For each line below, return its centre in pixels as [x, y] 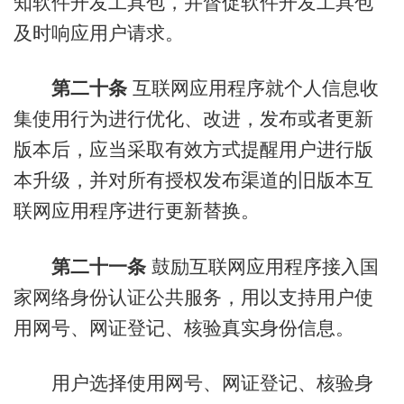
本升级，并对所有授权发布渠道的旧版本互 [193, 180]
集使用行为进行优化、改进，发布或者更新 [193, 119]
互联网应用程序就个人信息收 [252, 88]
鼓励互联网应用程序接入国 [262, 266]
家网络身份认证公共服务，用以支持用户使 [193, 297]
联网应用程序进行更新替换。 [136, 211]
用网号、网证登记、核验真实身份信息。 [184, 327]
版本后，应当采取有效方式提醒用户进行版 [193, 150]
